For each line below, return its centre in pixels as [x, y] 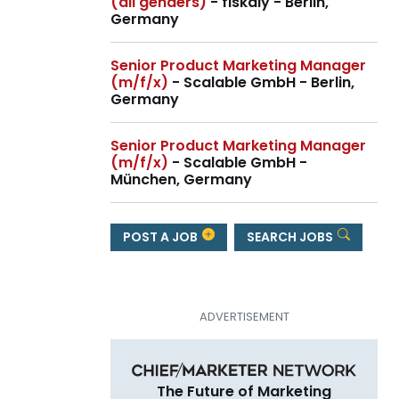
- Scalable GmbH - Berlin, [261, 83]
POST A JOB [162, 236]
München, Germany [181, 180]
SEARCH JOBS [291, 236]
